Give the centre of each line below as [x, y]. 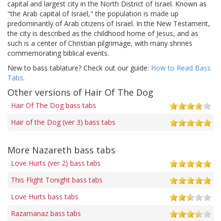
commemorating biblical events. [58, 53]
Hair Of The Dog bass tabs [54, 105]
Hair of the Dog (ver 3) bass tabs [63, 122]
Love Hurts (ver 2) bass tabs [56, 163]
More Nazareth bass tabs [61, 150]
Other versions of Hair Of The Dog [80, 92]
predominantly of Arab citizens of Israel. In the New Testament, [109, 23]
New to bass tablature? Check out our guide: [79, 68]
